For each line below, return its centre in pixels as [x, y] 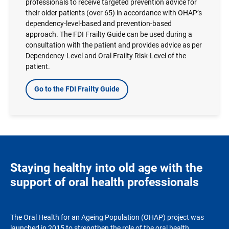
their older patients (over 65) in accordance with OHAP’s [114, 13]
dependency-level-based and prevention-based [99, 23]
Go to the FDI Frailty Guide [77, 89]
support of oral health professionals [105, 182]
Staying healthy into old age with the [106, 168]
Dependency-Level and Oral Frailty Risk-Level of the [106, 55]
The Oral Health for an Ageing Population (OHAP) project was [107, 217]
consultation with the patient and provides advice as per [114, 45]
